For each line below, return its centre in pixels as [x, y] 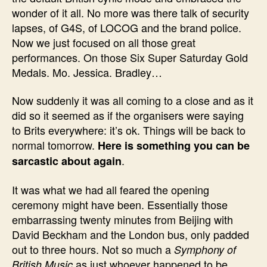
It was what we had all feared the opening [111, 189]
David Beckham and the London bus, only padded [131, 234]
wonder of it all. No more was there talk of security [131, 12]
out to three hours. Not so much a [93, 249]
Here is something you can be [174, 145]
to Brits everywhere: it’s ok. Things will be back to [129, 130]
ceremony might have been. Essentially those [120, 204]
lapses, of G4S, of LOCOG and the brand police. [127, 27]
